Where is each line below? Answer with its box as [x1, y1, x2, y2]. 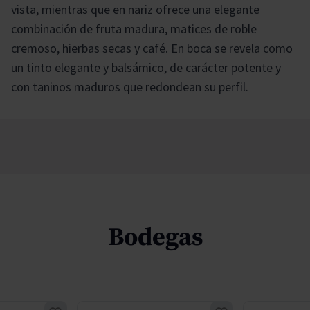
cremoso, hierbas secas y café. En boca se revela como [11, 39, 293, 56]
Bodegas [107, 221, 203, 253]
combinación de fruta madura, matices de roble [11, 20, 257, 37]
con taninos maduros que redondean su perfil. [11, 78, 248, 95]
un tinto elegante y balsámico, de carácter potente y [11, 59, 281, 75]
